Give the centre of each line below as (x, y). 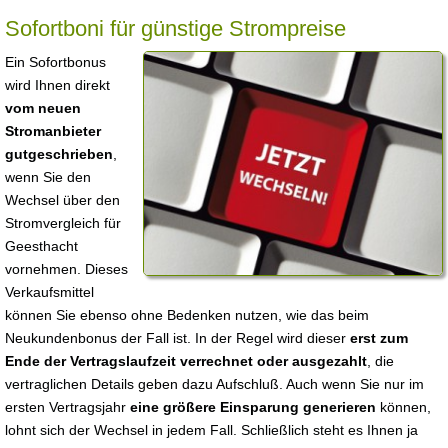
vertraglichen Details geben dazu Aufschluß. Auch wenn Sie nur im (214, 384)
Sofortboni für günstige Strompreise (175, 28)
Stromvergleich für (63, 223)
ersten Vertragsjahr (67, 407)
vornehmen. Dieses (66, 269)
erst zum (379, 338)
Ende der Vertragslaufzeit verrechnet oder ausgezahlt (186, 361)
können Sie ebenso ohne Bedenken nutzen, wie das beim (187, 315)
